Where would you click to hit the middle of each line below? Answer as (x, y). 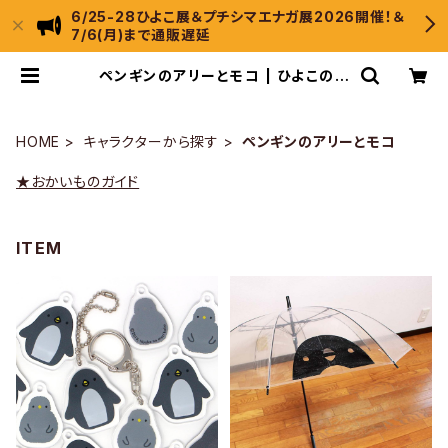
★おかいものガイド (78, 181)
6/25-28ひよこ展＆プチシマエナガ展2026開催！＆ (238, 16)
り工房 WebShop (224, 91)
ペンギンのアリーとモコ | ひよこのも (224, 75)
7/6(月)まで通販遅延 (141, 34)
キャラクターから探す (151, 141)
